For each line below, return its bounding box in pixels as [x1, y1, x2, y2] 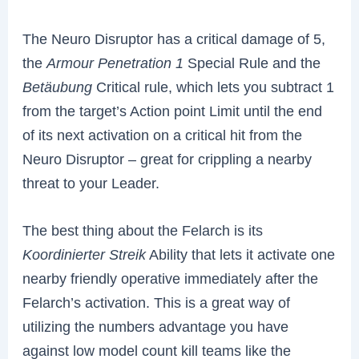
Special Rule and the [184, 54, 321, 71]
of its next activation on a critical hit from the [22, 126, 303, 143]
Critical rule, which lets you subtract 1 [96, 78, 335, 95]
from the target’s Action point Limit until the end [22, 102, 323, 119]
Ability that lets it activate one [146, 246, 336, 264]
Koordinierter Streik [22, 246, 147, 264]
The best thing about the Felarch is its [22, 222, 264, 240]
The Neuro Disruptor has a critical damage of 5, [22, 30, 326, 47]
